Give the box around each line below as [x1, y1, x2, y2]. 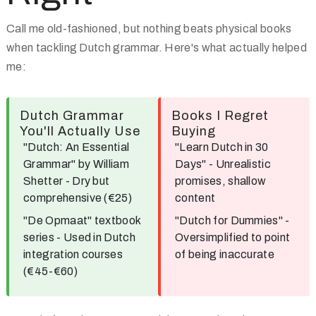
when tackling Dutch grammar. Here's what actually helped [6, 42, 307, 54]
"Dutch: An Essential [23, 141, 130, 153]
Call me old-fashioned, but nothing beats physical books [6, 23, 292, 35]
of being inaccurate [175, 248, 275, 260]
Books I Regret [171, 109, 269, 123]
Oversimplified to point [175, 231, 291, 243]
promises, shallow [175, 175, 267, 187]
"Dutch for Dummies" [175, 214, 284, 226]
